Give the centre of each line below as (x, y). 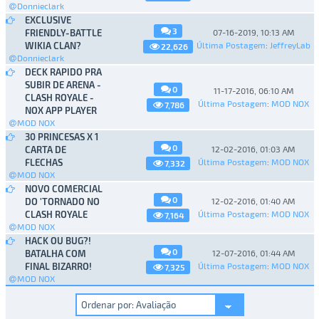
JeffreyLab (290, 45)
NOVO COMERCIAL (63, 188)
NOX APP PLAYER (61, 110)
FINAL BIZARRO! (58, 266)
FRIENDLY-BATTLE (63, 32)
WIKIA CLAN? (53, 45)
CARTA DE (45, 149)
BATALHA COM (55, 253)
